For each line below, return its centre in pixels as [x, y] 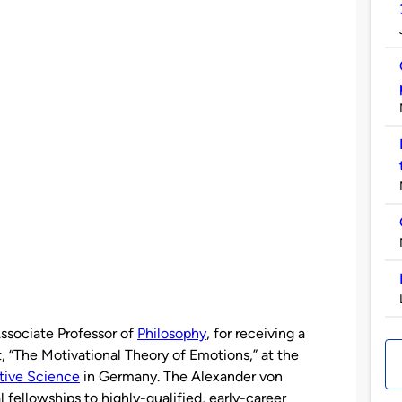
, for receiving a [256, 333]
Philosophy [172, 333]
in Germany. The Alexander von [181, 376]
